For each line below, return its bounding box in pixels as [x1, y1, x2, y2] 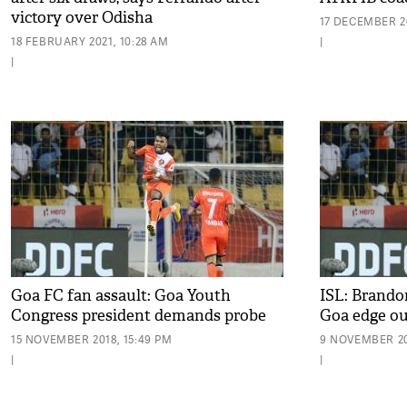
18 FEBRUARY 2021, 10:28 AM [11, 34, 169, 49]
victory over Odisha [11, 8, 153, 27]
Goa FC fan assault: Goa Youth [11, 286, 231, 305]
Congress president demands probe [11, 306, 266, 325]
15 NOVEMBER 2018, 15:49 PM [11, 332, 173, 347]
